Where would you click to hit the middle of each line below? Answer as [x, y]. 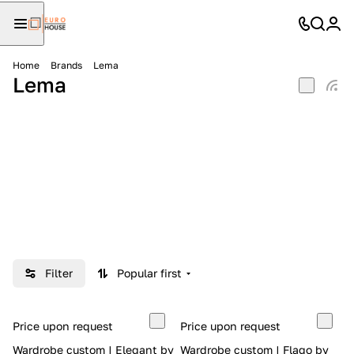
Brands [66, 65]
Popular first [149, 273]
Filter [59, 273]
